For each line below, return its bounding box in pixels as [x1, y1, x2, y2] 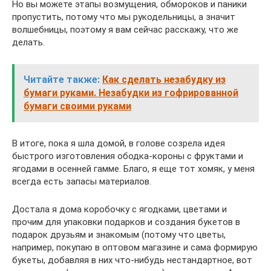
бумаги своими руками [24, 100, 131, 112]
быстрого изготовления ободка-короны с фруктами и [12, 151, 243, 162]
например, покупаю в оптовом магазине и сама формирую [12, 242, 258, 253]
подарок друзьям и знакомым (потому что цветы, [12, 229, 226, 240]
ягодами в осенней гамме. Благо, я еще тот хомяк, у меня [12, 163, 255, 174]
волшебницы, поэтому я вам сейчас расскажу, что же [12, 24, 238, 35]
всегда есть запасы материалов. [12, 176, 151, 187]
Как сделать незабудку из [102, 74, 226, 85]
